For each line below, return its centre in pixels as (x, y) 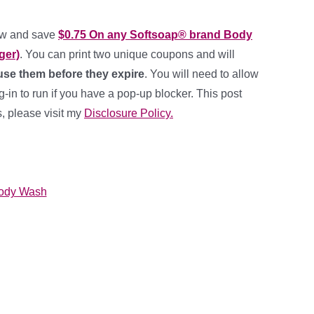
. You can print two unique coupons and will (127, 54)
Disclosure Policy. (129, 113)
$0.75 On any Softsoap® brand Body (155, 35)
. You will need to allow (202, 74)
